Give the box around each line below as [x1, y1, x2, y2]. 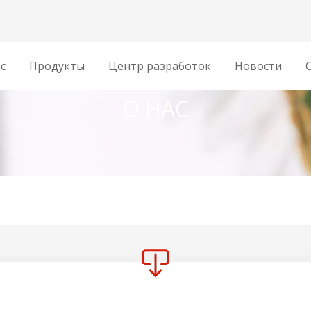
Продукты [28, 58, 85, 74]
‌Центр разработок [108, 58, 211, 74]
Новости [234, 58, 282, 74]
